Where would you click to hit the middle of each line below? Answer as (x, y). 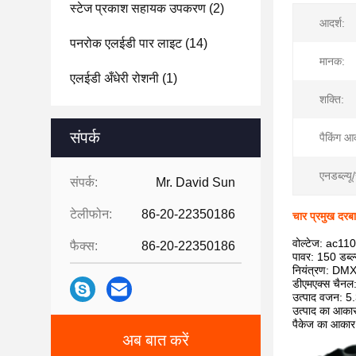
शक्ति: (332, 99)
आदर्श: (332, 23)
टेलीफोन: (91, 214)
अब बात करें (156, 340)
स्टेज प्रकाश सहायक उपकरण (138, 8)
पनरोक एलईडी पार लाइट (126, 43)
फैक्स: (84, 246)
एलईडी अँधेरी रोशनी (114, 78)
